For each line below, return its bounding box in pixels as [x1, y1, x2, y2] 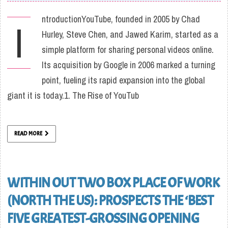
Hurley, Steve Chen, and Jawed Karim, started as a [42, 27, 219, 41]
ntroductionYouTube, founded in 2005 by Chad [42, 12, 201, 25]
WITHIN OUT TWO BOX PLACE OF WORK [7, 174, 219, 192]
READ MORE [14, 129, 43, 137]
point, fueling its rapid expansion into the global [42, 73, 205, 87]
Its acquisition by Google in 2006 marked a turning [42, 58, 216, 71]
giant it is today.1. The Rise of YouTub [7, 89, 139, 102]
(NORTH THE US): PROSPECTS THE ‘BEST [7, 192, 214, 210]
